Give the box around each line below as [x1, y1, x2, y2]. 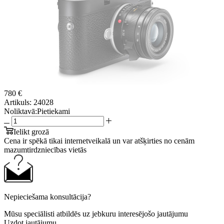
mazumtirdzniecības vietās [4, 145, 86, 154]
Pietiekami [37, 106, 70, 115]
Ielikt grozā [13, 127, 49, 136]
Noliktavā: [4, 106, 37, 115]
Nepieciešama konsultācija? [4, 192, 91, 201]
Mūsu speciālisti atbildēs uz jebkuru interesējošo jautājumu [4, 209, 188, 218]
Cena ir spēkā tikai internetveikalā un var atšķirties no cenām [4, 136, 194, 145]
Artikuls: [4, 97, 31, 106]
